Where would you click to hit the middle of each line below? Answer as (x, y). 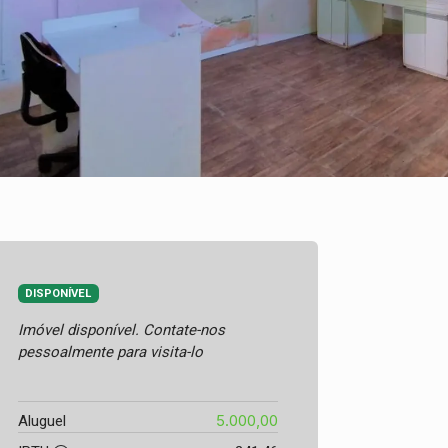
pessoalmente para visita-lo (110, 351)
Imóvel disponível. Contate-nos (121, 329)
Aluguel (42, 420)
